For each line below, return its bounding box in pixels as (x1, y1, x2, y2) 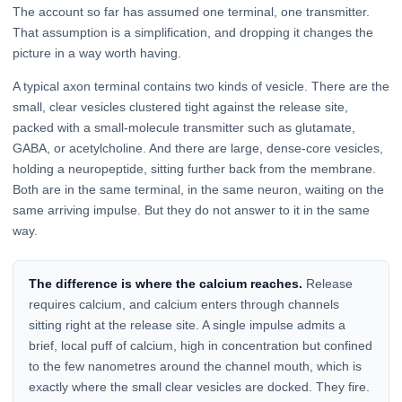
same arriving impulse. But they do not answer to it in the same (13, 203, 370, 218)
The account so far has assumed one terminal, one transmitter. (13, 4, 370, 20)
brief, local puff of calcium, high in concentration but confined (28, 338, 372, 354)
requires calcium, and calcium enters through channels (28, 297, 339, 312)
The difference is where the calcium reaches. (28, 276, 302, 292)
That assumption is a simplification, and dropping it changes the (13, 25, 373, 40)
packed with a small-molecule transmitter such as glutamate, (13, 120, 355, 135)
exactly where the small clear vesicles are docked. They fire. (28, 380, 370, 395)
